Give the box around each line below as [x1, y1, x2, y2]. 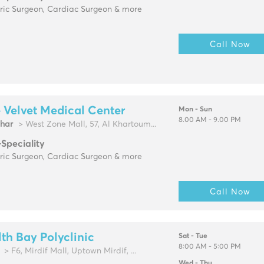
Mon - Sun [178, 106, 212, 114]
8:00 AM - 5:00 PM [178, 243, 241, 251]
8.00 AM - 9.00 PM [178, 117, 241, 124]
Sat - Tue [178, 233, 207, 240]
